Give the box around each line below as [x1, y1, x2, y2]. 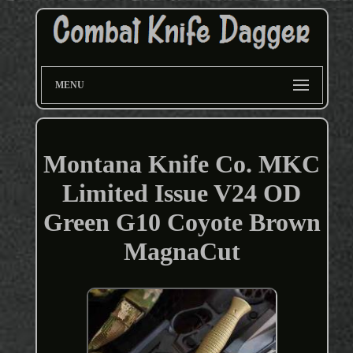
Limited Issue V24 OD [62, 179, 302, 208]
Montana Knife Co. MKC [43, 150, 321, 179]
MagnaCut [123, 237, 240, 266]
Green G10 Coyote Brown [43, 208, 321, 237]
